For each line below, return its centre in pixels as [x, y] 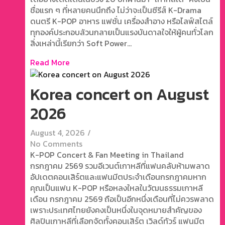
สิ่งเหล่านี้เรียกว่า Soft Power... [81, 43]
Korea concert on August [120, 95]
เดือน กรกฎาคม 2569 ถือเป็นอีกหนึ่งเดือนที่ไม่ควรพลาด [122, 199]
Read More [50, 62]
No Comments [56, 144]
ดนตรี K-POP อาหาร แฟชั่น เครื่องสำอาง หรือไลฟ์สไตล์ [122, 21]
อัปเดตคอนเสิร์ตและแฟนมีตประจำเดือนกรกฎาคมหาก [118, 177]
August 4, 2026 [58, 133]
